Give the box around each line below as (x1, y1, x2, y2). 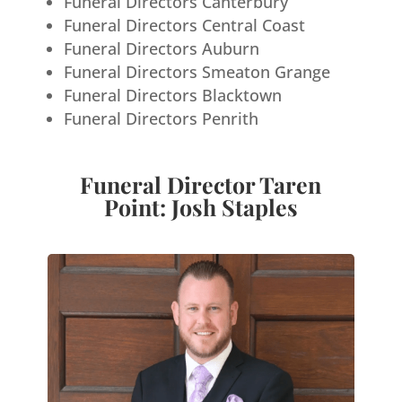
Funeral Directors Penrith (63, 107, 258, 129)
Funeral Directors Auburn (63, 37, 259, 59)
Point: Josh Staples (103, 191, 298, 222)
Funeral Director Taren (80, 169, 322, 199)
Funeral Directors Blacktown (63, 83, 282, 106)
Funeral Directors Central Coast (63, 13, 305, 36)
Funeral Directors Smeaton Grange (63, 60, 330, 83)
